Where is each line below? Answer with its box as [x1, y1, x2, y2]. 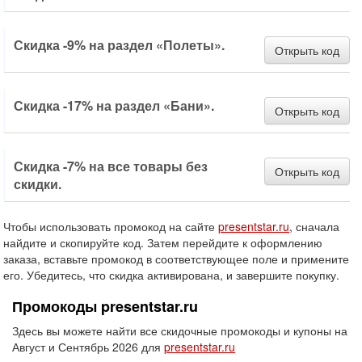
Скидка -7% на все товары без [14, 157, 208, 175]
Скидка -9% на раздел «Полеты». [14, 36, 225, 54]
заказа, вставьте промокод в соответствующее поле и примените [3, 250, 349, 267]
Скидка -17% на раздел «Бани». [14, 96, 214, 115]
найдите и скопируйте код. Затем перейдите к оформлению [3, 234, 322, 250]
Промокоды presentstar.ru [12, 296, 198, 317]
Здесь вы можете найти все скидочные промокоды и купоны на [12, 322, 347, 339]
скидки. [14, 175, 61, 193]
